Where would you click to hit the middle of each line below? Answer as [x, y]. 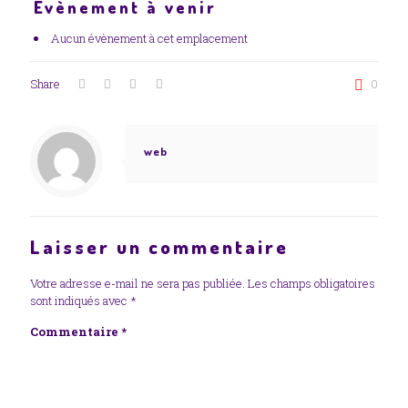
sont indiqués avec [80, 301]
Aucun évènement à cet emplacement [149, 38]
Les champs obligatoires [311, 283]
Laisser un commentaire [159, 246]
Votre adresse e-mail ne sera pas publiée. [138, 283]
